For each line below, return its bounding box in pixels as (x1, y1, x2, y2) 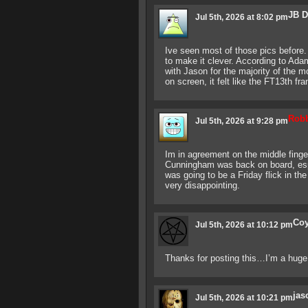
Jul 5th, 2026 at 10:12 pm (195, 220, 293, 230)
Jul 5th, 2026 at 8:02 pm (195, 12, 288, 22)
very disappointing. (164, 180, 240, 190)
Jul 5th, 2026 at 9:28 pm (195, 116, 288, 126)
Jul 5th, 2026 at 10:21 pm (195, 293, 293, 302)
